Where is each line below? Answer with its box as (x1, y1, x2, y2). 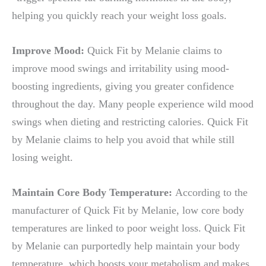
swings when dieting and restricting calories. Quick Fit (12, 115, 248, 128)
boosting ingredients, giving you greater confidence (12, 80, 234, 92)
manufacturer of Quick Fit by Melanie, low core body (12, 204, 244, 217)
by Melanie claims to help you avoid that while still (12, 133, 235, 145)
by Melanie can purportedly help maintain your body (12, 240, 240, 252)
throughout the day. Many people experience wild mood (12, 97, 254, 110)
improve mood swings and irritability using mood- (12, 62, 229, 74)
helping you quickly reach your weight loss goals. (12, 9, 227, 21)
